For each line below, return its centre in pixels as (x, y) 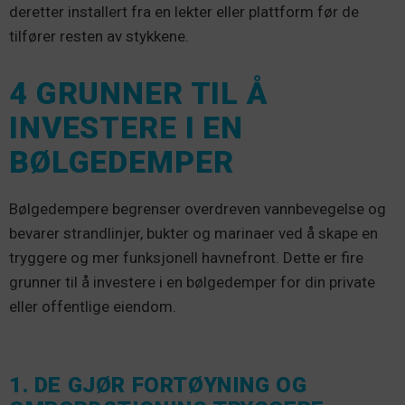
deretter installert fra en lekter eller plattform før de (184, 12)
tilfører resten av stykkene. (99, 37)
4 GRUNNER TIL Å (138, 94)
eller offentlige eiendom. (93, 307)
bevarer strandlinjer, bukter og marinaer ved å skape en (193, 234)
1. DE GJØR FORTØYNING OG (158, 386)
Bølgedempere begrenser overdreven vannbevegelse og (198, 209)
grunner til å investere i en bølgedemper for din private (192, 283)
